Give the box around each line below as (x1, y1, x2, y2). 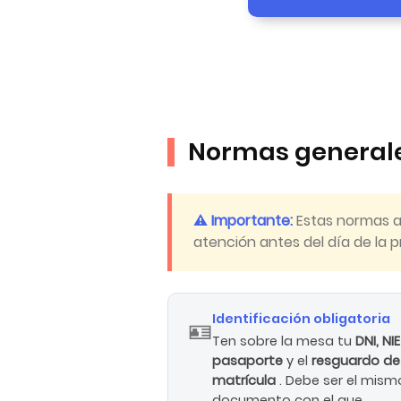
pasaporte (212, 352, 287, 371)
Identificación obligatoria (212, 310, 391, 328)
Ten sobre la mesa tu (212, 332, 356, 351)
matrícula (212, 371, 280, 390)
